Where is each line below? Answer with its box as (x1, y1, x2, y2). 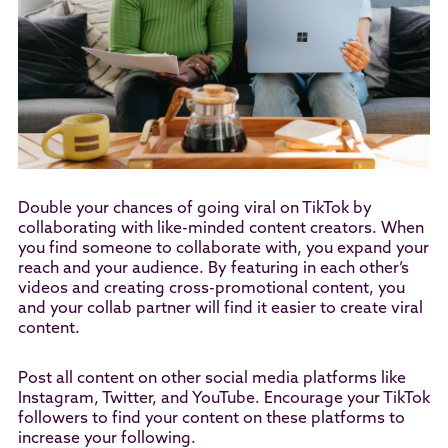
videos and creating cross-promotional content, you (17, 280, 405, 297)
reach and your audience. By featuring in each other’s (17, 260, 409, 277)
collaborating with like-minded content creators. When (17, 220, 424, 237)
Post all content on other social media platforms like (17, 370, 406, 387)
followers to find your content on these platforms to (17, 410, 405, 427)
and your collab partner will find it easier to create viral (17, 300, 423, 317)
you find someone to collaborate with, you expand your (17, 240, 429, 257)
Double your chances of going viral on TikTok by (17, 200, 372, 217)
